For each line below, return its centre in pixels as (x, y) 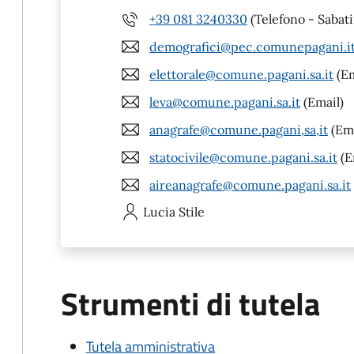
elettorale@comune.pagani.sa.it (241, 74)
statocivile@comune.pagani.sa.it (243, 157)
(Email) (322, 102)
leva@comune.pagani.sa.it (225, 102)
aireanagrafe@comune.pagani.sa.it (250, 185)
